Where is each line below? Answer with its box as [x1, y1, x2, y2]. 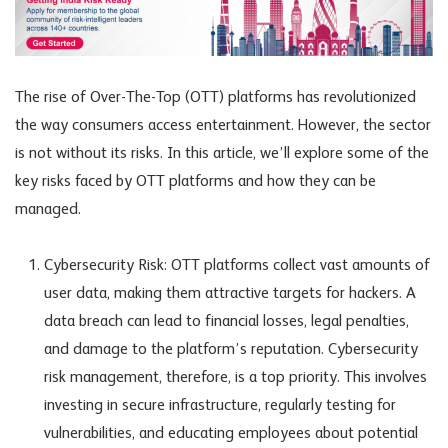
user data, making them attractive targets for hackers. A [43, 286, 416, 303]
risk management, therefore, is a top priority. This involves [43, 370, 427, 387]
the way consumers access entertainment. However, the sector [15, 118, 431, 135]
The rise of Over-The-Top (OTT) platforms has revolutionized [15, 90, 416, 107]
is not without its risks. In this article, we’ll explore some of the [15, 146, 429, 163]
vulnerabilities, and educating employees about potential [43, 426, 418, 443]
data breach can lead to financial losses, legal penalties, [43, 314, 409, 331]
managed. [15, 202, 81, 219]
